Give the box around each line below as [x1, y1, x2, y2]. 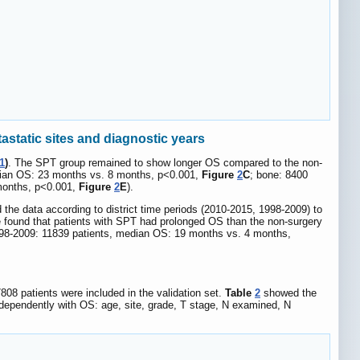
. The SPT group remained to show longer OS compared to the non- [8, 156, 322, 169]
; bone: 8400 [250, 168, 308, 181]
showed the [260, 287, 317, 300]
